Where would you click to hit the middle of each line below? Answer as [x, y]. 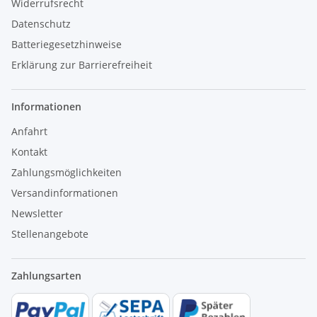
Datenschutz [41, 23]
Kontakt [29, 151]
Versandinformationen [65, 192]
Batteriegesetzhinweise [67, 44]
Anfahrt [29, 131]
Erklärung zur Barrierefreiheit [82, 64]
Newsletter [37, 213]
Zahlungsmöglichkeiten [67, 172]
